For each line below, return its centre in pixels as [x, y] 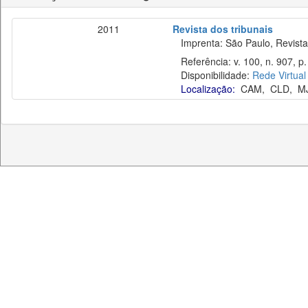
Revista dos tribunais [223, 29]
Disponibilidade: [212, 75]
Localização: [208, 89]
